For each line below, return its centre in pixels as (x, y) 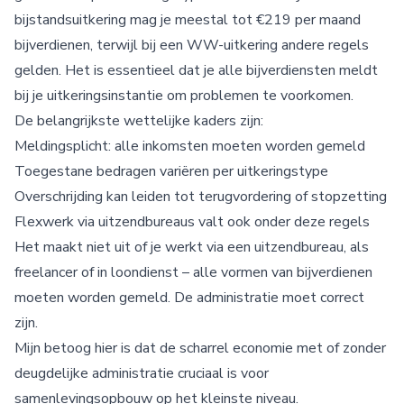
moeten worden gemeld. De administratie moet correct (189, 298)
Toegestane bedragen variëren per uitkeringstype (171, 171)
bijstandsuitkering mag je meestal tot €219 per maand (188, 20)
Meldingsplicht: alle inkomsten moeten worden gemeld (190, 146)
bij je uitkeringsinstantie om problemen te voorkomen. (184, 96)
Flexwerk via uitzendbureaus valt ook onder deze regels (192, 222)
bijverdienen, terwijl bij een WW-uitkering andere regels (192, 45)
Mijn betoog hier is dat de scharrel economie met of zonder (200, 348)
